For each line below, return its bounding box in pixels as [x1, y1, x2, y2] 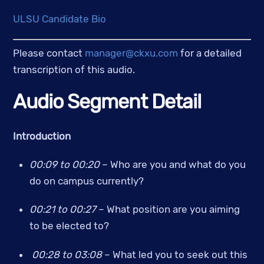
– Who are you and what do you [99, 159, 246, 171]
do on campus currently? [29, 175, 146, 187]
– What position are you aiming [98, 203, 240, 216]
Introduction [13, 130, 71, 142]
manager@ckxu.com [85, 47, 179, 60]
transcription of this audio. [13, 64, 136, 76]
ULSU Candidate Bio [13, 12, 107, 25]
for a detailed [178, 47, 242, 60]
